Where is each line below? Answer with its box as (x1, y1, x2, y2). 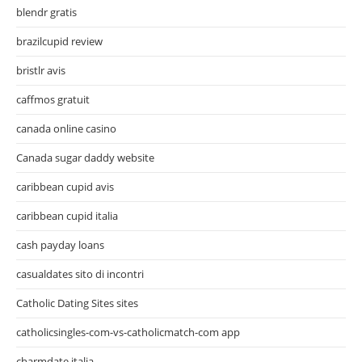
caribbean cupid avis (16, 179, 114, 194)
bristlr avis (16, 62, 65, 78)
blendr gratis (16, 4, 77, 19)
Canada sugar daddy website (16, 149, 154, 165)
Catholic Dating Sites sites (16, 295, 138, 310)
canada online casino (16, 120, 116, 136)
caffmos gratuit (16, 91, 90, 107)
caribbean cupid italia (16, 208, 118, 223)
